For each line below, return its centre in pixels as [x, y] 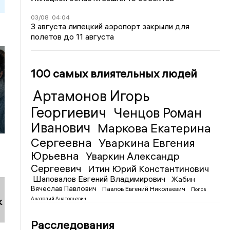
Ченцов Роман [158, 113]
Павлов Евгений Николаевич [145, 188]
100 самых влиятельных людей [114, 73]
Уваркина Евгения [147, 142]
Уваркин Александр [133, 156]
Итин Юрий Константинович [149, 168]
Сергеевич [57, 168]
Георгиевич [70, 112]
